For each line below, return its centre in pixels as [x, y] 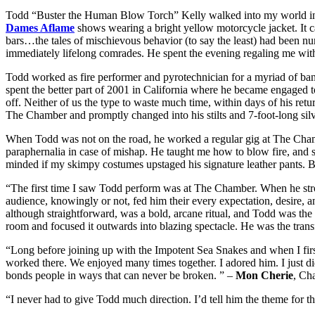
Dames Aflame [40, 28]
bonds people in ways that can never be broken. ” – [121, 276]
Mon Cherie [264, 276]
